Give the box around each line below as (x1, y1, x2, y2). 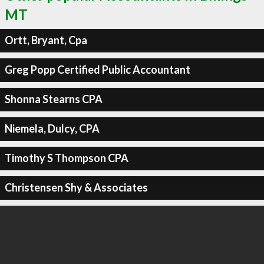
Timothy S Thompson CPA (4, 151, 128, 164)
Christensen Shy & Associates (4, 181, 148, 194)
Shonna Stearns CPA (4, 93, 103, 105)
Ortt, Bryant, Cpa (4, 34, 87, 47)
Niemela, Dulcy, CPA (4, 122, 100, 135)
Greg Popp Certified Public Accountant (4, 63, 190, 76)
